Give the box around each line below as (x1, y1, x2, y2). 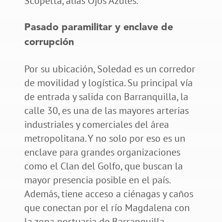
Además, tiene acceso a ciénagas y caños (24, 187, 193, 200)
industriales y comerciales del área (24, 117, 169, 131)
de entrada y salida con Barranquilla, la (24, 90, 188, 103)
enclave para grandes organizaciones (24, 145, 180, 159)
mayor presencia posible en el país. (24, 173, 170, 186)
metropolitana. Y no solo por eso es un (24, 131, 185, 145)
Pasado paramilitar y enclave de (24, 22, 173, 33)
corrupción (24, 37, 74, 48)
